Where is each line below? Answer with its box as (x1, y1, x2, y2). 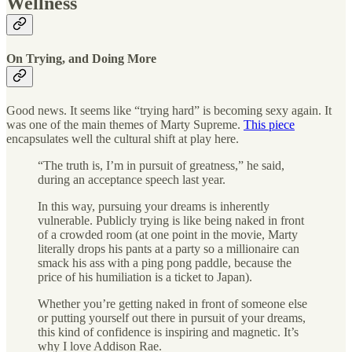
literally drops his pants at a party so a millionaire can (38, 242, 299, 256)
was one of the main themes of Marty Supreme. (6, 118, 244, 132)
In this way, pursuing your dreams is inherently (38, 200, 269, 214)
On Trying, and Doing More (6, 52, 156, 66)
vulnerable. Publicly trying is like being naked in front (38, 214, 304, 228)
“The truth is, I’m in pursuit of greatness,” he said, (38, 159, 284, 173)
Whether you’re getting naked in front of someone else (38, 297, 307, 311)
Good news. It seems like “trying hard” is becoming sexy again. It (6, 104, 332, 118)
